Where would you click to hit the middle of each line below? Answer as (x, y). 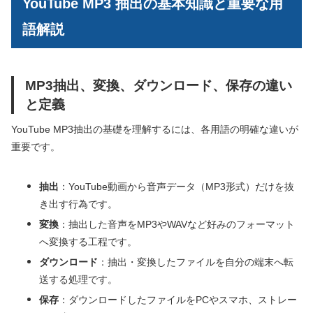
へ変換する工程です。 (88, 242)
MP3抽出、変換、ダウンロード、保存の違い (159, 86)
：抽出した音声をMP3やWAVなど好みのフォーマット (177, 225)
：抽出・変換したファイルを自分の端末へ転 (196, 262)
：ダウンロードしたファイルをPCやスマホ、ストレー (178, 300)
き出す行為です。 (78, 204)
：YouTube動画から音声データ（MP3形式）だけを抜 (176, 187)
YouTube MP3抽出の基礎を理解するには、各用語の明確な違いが (155, 130)
